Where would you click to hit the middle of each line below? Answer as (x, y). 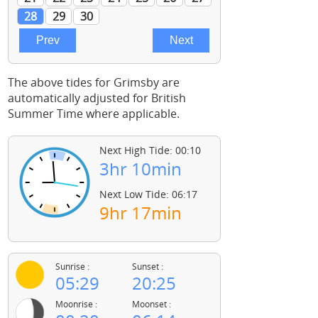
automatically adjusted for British (97, 98)
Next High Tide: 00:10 (150, 150)
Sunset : (148, 267)
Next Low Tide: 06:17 (148, 194)
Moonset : (152, 304)
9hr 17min (141, 213)
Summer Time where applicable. (94, 114)
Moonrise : (76, 304)
